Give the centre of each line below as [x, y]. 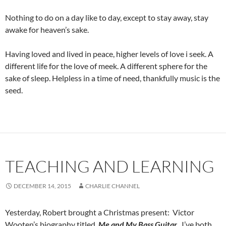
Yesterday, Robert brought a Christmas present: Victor [100, 212]
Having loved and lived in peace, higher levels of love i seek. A [109, 54]
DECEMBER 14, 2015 [42, 186]
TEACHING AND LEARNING [110, 166]
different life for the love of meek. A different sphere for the [106, 66]
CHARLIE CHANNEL [112, 186]
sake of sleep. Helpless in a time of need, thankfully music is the [112, 78]
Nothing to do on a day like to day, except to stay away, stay [107, 18]
